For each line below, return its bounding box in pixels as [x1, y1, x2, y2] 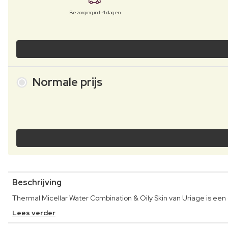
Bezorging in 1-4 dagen [69, 9, 121, 16]
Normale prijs [33, 74, 102, 90]
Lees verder [12, 208, 55, 218]
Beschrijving [12, 177, 62, 188]
